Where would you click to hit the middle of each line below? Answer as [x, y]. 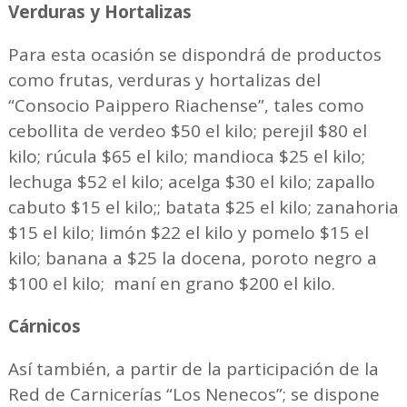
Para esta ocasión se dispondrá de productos [194, 54]
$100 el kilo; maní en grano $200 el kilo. [171, 283]
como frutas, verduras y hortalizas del [166, 79]
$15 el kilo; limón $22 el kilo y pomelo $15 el [188, 232]
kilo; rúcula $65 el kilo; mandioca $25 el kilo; [186, 156]
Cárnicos [44, 326]
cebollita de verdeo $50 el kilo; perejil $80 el [187, 130]
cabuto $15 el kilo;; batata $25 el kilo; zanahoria [203, 207]
